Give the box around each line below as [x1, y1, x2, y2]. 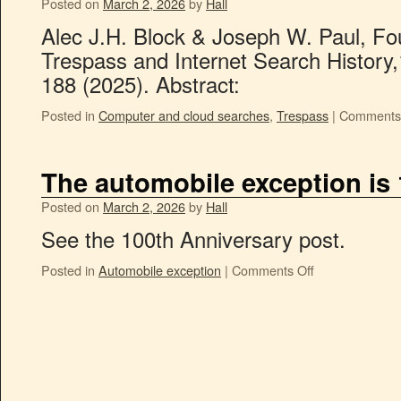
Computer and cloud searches [98, 106, 269, 124]
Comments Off [232, 260, 314, 279]
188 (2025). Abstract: [41, 68, 240, 99]
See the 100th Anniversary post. [41, 223, 346, 254]
